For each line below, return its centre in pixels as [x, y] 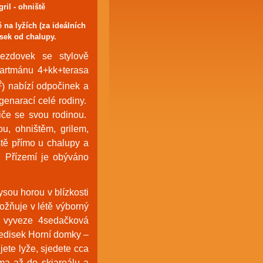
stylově [74, 56]
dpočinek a [65, 86]
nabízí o [25, 86]
